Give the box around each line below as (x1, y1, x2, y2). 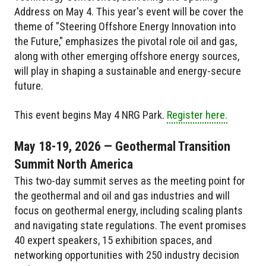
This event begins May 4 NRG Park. (14, 108, 167, 121)
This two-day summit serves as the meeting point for (14, 174, 245, 187)
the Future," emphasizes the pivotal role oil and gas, (14, 34, 237, 47)
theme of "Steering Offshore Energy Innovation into (14, 20, 236, 33)
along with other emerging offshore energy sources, (14, 49, 239, 62)
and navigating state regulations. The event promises (14, 218, 246, 232)
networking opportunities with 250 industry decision (14, 248, 239, 261)
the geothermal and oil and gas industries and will (14, 189, 230, 202)
